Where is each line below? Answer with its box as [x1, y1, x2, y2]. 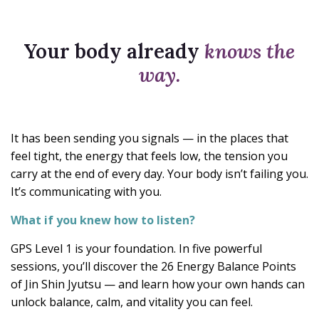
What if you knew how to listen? [11, 212, 195, 229]
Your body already [24, 38, 204, 65]
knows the [204, 38, 295, 65]
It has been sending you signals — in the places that [11, 130, 288, 147]
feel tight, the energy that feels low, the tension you [11, 148, 288, 164]
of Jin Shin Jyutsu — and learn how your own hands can [11, 276, 305, 293]
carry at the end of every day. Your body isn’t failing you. [11, 166, 308, 182]
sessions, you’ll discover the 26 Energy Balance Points [11, 258, 296, 275]
